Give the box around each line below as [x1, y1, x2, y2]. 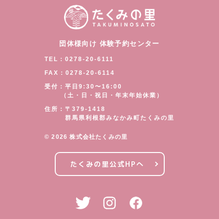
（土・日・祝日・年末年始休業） [44, 92, 163, 99]
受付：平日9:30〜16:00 [44, 83, 122, 90]
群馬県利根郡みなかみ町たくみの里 [44, 114, 175, 122]
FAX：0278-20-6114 [44, 69, 115, 77]
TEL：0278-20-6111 [44, 56, 114, 63]
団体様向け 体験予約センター [59, 40, 160, 48]
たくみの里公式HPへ [70, 159, 144, 169]
